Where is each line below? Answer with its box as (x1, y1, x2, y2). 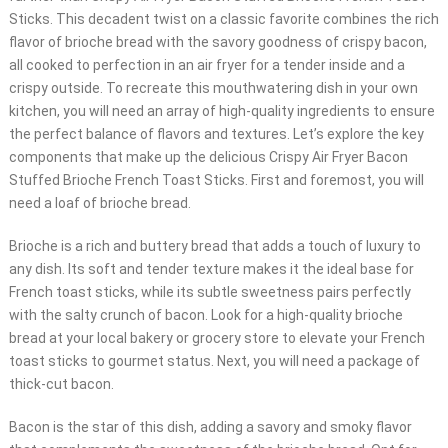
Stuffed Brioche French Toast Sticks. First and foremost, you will (8, 172, 424, 189)
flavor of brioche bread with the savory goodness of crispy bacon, (8, 34, 427, 51)
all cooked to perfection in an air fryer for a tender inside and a (8, 57, 405, 74)
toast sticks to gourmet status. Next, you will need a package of (8, 353, 420, 370)
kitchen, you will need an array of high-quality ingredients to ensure (8, 103, 435, 120)
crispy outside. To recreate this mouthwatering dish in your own (8, 80, 418, 97)
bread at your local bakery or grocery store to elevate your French (8, 330, 425, 347)
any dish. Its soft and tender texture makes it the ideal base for (8, 261, 414, 278)
